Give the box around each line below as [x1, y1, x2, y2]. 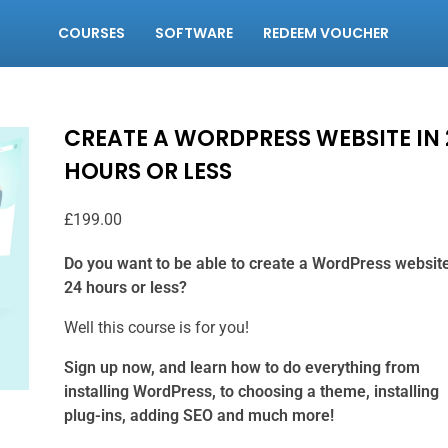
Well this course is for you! [63, 318, 249, 337]
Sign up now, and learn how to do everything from [63, 358, 420, 377]
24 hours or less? [63, 278, 187, 297]
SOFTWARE [155, 23, 234, 44]
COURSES [58, 23, 126, 44]
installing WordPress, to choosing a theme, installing [63, 382, 439, 401]
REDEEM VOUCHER [263, 23, 390, 44]
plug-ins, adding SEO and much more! [63, 406, 338, 425]
